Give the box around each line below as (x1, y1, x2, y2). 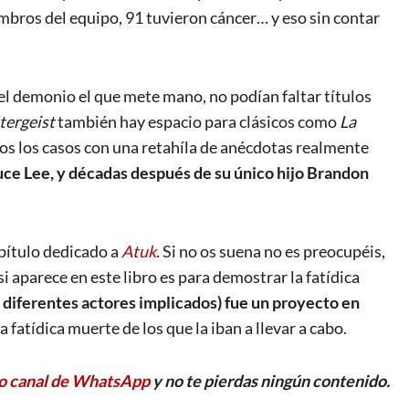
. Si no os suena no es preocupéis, (156, 241, 385, 262)
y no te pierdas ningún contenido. (150, 371, 390, 392)
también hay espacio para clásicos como (55, 111, 340, 132)
